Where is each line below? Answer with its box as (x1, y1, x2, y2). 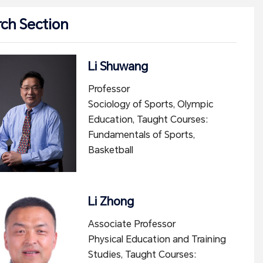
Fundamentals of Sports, (87, 129, 195, 140)
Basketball (87, 144, 133, 156)
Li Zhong (87, 194, 134, 208)
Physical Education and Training (87, 234, 226, 245)
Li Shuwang (87, 59, 148, 73)
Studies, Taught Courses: (87, 249, 196, 260)
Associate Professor (87, 218, 176, 230)
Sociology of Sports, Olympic (87, 99, 213, 110)
